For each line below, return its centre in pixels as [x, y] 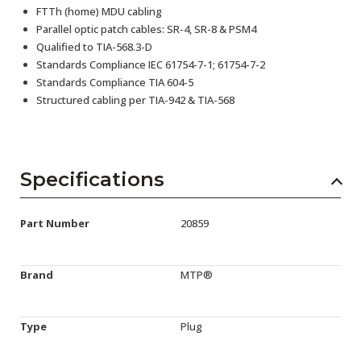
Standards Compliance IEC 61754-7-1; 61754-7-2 [151, 64]
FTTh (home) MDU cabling [99, 11]
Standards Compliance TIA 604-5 [115, 82]
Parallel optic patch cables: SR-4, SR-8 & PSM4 [146, 29]
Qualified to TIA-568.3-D [94, 47]
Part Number [55, 223]
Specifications [92, 179]
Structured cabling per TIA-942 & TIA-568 [135, 100]
